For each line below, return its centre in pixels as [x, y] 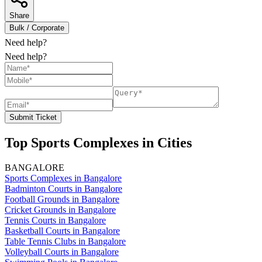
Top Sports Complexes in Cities [98, 142]
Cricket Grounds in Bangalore [60, 209]
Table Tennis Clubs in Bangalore [65, 241]
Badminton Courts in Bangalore [63, 188]
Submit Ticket [33, 117]
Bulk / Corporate [37, 27]
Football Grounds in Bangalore [62, 199]
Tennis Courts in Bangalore [55, 220]
